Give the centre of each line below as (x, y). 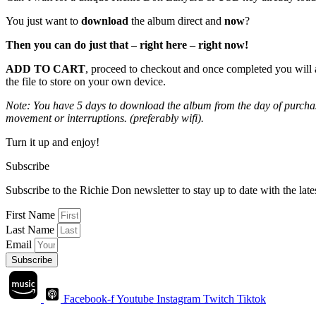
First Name (32, 214)
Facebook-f (89, 298)
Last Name (31, 229)
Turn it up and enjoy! (53, 142)
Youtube (135, 298)
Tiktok (251, 298)
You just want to (42, 20)
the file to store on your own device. (86, 81)
